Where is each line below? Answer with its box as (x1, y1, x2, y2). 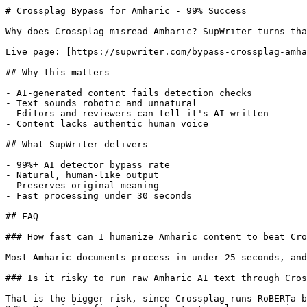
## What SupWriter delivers (5, 139, 148, 149)
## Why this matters (5, 67, 110, 77)
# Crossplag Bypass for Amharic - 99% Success (5, 5, 247, 16)
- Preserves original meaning (5, 180, 159, 191)
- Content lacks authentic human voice (5, 119, 208, 129)
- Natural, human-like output (5, 170, 159, 180)
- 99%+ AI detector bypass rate (5, 160, 170, 170)
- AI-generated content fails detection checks (5, 88, 252, 98)
